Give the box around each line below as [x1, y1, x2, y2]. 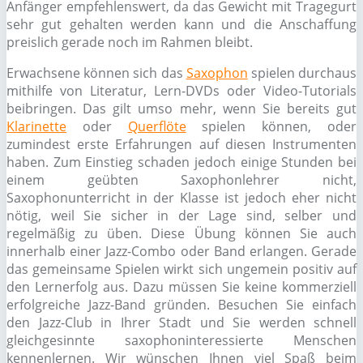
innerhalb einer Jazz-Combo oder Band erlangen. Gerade [6, 242, 357, 260]
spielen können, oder [186, 117, 357, 135]
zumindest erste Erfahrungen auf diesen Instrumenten [6, 135, 357, 153]
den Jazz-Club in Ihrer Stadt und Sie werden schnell [6, 314, 357, 331]
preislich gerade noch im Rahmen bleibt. [6, 33, 253, 51]
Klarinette [6, 117, 66, 135]
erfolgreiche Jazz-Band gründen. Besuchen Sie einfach [6, 296, 357, 314]
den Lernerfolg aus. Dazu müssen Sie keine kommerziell [6, 278, 357, 296]
